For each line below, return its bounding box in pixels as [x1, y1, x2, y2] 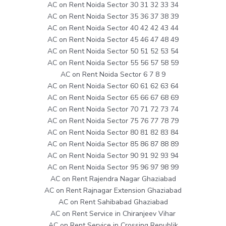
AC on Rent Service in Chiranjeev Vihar [50, 208, 176, 218]
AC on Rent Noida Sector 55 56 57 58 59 [47, 58, 179, 68]
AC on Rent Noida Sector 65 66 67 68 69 [47, 92, 179, 102]
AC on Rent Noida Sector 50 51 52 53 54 [47, 46, 179, 56]
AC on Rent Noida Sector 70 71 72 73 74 [47, 104, 179, 114]
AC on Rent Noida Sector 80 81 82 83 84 [47, 127, 179, 137]
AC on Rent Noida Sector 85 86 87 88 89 [47, 139, 179, 149]
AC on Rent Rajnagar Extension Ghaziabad [44, 185, 182, 195]
